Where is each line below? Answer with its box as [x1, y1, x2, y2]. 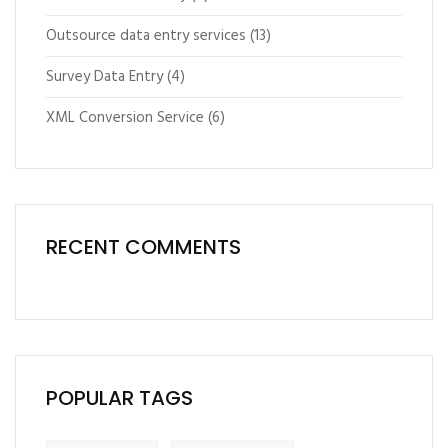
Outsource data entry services [46, 24, 246, 48]
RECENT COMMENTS [46, 233, 241, 261]
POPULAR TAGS [46, 384, 193, 412]
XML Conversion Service [46, 106, 204, 130]
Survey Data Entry [46, 65, 163, 89]
